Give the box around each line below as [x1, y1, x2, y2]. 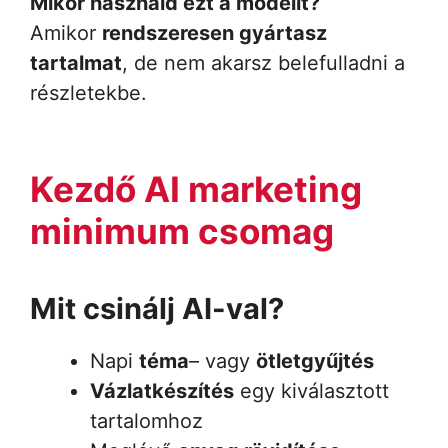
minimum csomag [30, 209, 334, 252]
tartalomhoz [90, 408, 203, 433]
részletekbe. [30, 80, 147, 105]
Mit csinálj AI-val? [30, 290, 284, 326]
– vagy [189, 348, 256, 373]
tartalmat [30, 50, 122, 75]
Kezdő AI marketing [30, 167, 362, 210]
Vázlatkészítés [90, 378, 234, 403]
